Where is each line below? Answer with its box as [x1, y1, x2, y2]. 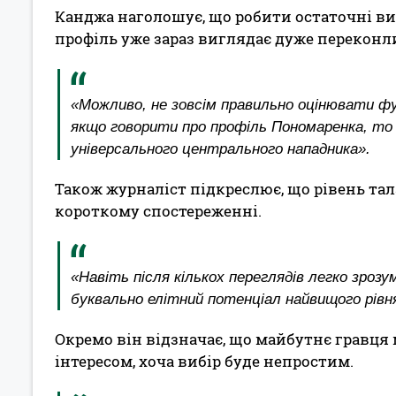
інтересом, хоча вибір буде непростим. [55, 350, 354, 371]
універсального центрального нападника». [71, 140, 370, 157]
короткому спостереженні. [55, 200, 262, 221]
